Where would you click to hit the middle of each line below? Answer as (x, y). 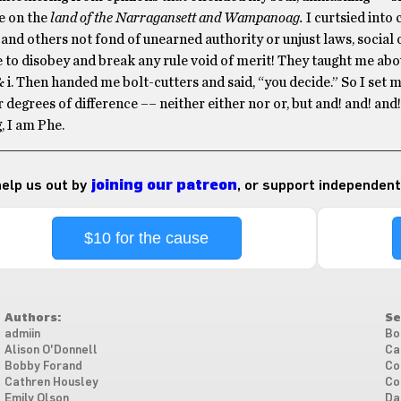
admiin (22, 334)
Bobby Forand (43, 366)
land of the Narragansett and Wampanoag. (178, 17)
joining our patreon (163, 185)
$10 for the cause (147, 238)
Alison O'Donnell (51, 350)
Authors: (32, 318)
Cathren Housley (51, 382)
